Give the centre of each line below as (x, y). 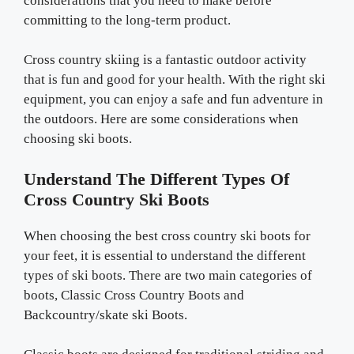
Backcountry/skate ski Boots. (105, 314)
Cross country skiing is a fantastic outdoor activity (165, 60)
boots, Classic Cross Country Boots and (134, 295)
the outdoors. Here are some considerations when (161, 119)
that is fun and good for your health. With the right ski (175, 79)
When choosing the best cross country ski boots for (167, 235)
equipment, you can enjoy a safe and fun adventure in (173, 99)
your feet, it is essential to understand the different (165, 255)
